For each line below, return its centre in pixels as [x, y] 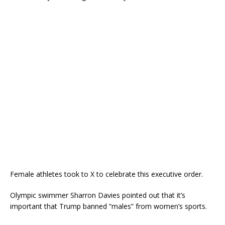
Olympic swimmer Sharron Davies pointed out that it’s [98, 195]
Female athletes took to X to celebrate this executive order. [106, 174]
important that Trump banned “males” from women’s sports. [108, 206]
